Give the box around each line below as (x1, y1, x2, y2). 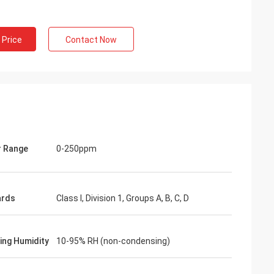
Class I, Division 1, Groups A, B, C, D (56, 193, 189, 203)
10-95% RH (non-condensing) (56, 236, 170, 246)
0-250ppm (56, 144, 97, 154)
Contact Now (65, 35, 117, 45)
